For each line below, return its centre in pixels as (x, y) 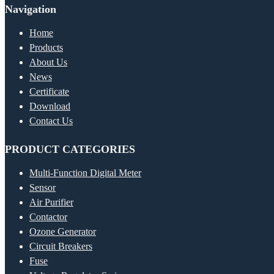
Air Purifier (51, 202)
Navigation (31, 9)
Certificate (49, 92)
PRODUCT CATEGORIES (70, 150)
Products (46, 48)
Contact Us (51, 121)
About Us (48, 62)
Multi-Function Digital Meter (85, 173)
